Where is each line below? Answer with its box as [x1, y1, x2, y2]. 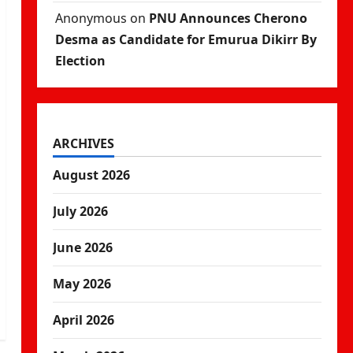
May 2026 [52, 275, 111, 292]
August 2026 [52, 166, 130, 184]
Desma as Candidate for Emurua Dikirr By [54, 31, 317, 48]
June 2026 [52, 239, 113, 256]
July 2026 [52, 203, 108, 220]
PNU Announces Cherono [148, 9, 307, 27]
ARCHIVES [52, 135, 114, 152]
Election [54, 52, 106, 69]
